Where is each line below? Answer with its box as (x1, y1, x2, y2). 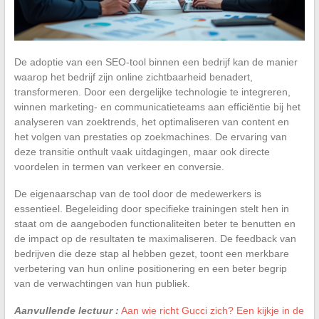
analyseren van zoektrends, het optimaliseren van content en (14, 115, 289, 127)
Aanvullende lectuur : (14, 304, 119, 316)
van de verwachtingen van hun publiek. (14, 277, 190, 289)
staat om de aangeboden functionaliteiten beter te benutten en (14, 217, 296, 229)
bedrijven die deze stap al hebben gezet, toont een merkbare (14, 247, 289, 259)
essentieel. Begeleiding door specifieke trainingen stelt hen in (14, 202, 289, 214)
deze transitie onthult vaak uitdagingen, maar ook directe (14, 145, 270, 157)
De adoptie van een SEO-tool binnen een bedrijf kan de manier (14, 56, 298, 68)
